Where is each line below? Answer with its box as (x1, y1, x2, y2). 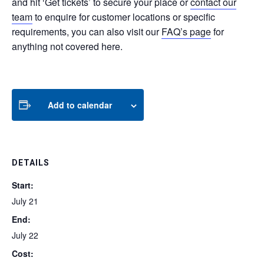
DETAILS (12, 156, 49, 169)
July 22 (12, 229, 38, 241)
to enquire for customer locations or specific (32, 9, 215, 24)
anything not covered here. (12, 39, 123, 53)
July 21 (12, 194, 38, 207)
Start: (12, 179, 34, 191)
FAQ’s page (161, 24, 211, 38)
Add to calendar (48, 98, 112, 111)
